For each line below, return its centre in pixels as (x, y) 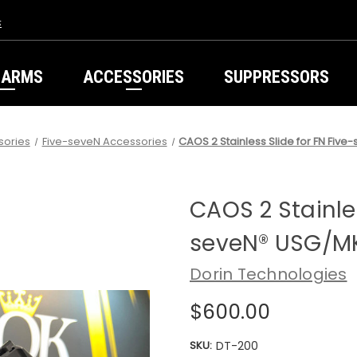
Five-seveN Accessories (104, 141)
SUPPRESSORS (277, 77)
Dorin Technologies (269, 274)
